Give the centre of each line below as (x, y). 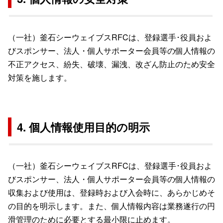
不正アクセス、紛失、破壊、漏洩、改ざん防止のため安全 (111, 64)
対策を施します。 (40, 77)
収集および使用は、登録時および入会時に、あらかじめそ (111, 192)
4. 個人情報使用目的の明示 (84, 127)
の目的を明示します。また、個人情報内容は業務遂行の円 (111, 206)
